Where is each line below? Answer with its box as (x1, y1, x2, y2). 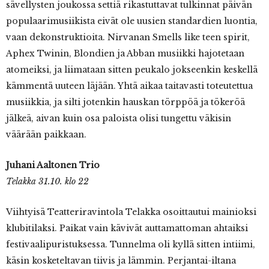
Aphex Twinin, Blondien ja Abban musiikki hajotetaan (6, 48, 244, 59)
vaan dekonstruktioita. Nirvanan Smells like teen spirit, (6, 32, 250, 43)
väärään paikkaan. (6, 129, 86, 141)
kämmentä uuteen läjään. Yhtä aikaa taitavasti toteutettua (6, 80, 253, 92)
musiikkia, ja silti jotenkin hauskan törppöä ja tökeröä (6, 97, 245, 108)
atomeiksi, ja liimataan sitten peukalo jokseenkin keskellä (6, 64, 258, 76)
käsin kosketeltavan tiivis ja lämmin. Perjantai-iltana (6, 255, 236, 267)
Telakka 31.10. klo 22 (6, 176, 89, 187)
